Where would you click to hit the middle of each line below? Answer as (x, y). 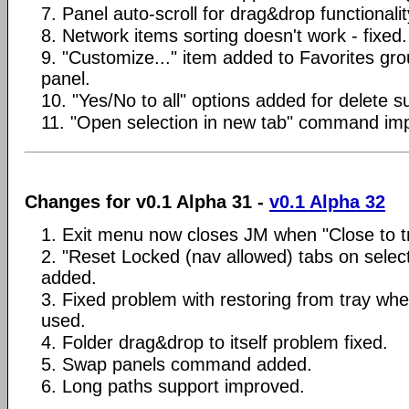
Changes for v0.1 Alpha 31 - (147, 202)
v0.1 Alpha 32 (327, 202)
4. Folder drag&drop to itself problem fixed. (215, 342)
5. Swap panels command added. (177, 364)
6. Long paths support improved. (173, 386)
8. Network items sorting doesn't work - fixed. (224, 35)
